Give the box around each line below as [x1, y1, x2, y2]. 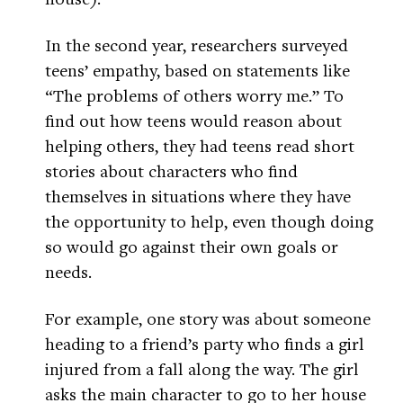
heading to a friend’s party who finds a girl [45, 332, 364, 355]
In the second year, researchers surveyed [45, 33, 348, 57]
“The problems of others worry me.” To [45, 84, 344, 107]
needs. [45, 260, 92, 283]
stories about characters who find [45, 159, 298, 183]
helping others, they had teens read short [45, 134, 354, 157]
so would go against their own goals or [45, 235, 338, 258]
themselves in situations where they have [45, 184, 351, 208]
